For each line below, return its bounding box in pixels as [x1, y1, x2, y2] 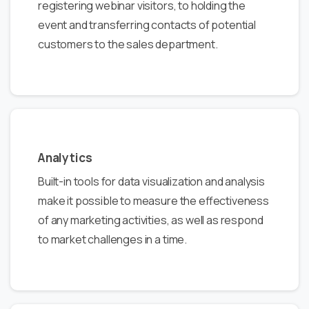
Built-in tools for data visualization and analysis [38, 173, 265, 189]
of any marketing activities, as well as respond [38, 212, 263, 228]
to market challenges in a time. [38, 231, 188, 247]
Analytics [38, 149, 92, 166]
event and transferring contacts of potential [38, 17, 256, 32]
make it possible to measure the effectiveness [38, 192, 269, 208]
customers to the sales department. [38, 36, 218, 52]
